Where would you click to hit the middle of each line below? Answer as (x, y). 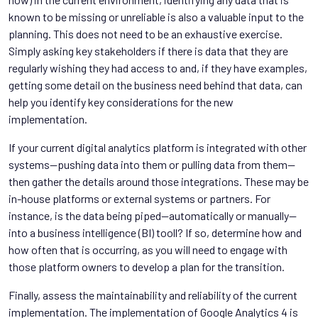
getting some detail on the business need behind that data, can (155, 84)
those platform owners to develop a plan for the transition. (147, 266)
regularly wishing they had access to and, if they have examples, (158, 67)
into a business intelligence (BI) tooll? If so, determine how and (155, 232)
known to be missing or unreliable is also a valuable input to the (156, 16)
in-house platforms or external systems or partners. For (139, 198)
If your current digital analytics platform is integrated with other (158, 147)
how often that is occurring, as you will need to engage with (148, 249)
